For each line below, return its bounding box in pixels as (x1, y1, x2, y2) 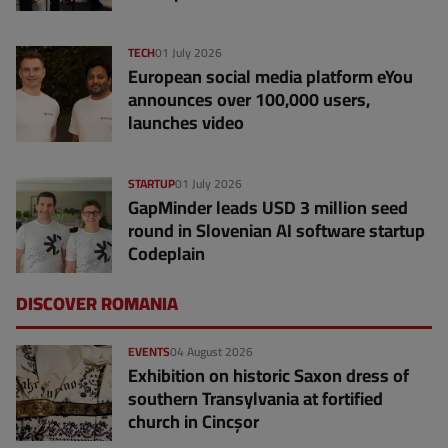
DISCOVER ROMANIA (16, 287, 178, 321)
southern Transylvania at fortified (128, 382, 383, 416)
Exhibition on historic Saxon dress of (128, 359, 409, 393)
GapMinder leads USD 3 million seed (128, 191, 408, 225)
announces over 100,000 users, (128, 83, 370, 117)
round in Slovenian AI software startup (128, 214, 425, 248)
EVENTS (128, 340, 170, 364)
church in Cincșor (128, 405, 259, 439)
